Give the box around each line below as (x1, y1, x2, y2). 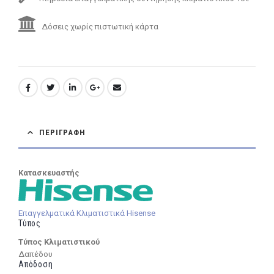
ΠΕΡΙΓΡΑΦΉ (39, 127, 86, 137)
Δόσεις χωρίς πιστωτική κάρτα (40, 22, 158, 32)
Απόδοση (18, 259, 53, 269)
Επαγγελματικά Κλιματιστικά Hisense (18, 208, 155, 218)
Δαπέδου (18, 249, 53, 259)
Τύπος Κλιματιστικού (18, 237, 100, 246)
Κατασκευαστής (18, 168, 80, 177)
